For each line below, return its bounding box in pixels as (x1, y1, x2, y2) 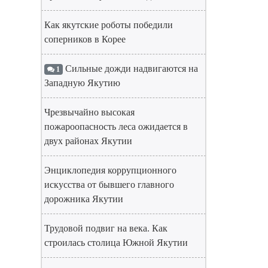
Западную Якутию (44, 78, 120, 88)
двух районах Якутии (44, 136, 132, 146)
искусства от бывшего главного (44, 179, 174, 190)
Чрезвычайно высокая (44, 107, 135, 117)
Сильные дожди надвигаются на (62, 63, 198, 74)
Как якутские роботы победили (44, 20, 173, 30)
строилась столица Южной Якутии (44, 237, 188, 248)
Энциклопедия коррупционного (44, 165, 176, 175)
